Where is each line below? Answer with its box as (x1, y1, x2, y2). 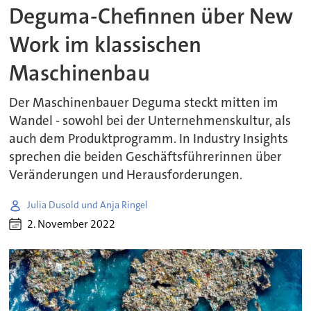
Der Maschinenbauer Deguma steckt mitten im (9, 94, 279, 111)
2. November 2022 (27, 217, 116, 232)
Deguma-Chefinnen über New (9, 1, 294, 31)
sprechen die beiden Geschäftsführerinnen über (9, 148, 283, 165)
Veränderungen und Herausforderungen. (9, 166, 243, 183)
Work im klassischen (9, 30, 202, 59)
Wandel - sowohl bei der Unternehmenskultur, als (9, 112, 292, 129)
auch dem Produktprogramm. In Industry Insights (9, 130, 289, 147)
